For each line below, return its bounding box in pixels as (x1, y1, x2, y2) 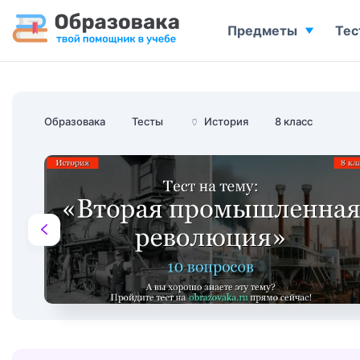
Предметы (227, 22, 297, 39)
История (204, 115, 248, 128)
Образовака (44, 115, 105, 128)
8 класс (275, 115, 313, 128)
